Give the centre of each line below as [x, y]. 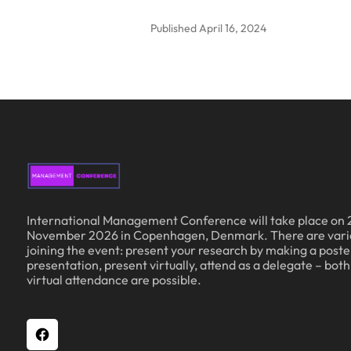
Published [175, 29]
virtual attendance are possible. [114, 280]
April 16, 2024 [233, 29]
